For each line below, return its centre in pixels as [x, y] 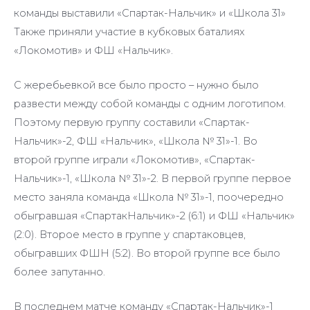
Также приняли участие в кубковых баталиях [129, 31]
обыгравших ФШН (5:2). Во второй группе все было [147, 254]
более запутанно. [60, 272]
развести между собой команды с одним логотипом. [150, 104]
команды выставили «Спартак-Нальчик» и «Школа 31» [150, 13]
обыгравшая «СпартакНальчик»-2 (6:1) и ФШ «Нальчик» [154, 216]
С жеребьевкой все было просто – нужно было [136, 85]
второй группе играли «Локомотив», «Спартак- [135, 160]
